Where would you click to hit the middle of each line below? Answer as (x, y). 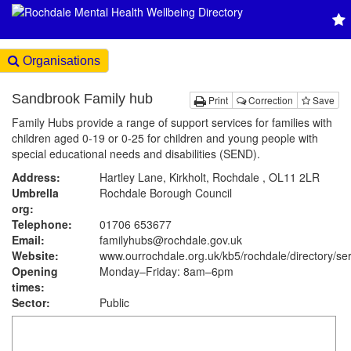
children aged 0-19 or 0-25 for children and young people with (165, 138)
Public (114, 302)
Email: (28, 240)
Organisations (60, 61)
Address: (36, 177)
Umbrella (35, 193)
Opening (35, 271)
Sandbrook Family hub (82, 99)
